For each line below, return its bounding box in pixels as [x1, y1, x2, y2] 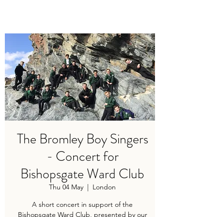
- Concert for [46, 147, 119, 166]
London [93, 183, 116, 191]
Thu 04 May [49, 183, 83, 191]
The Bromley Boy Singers [16, 129, 148, 149]
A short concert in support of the [32, 200, 133, 209]
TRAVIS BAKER [42, 10, 109, 24]
